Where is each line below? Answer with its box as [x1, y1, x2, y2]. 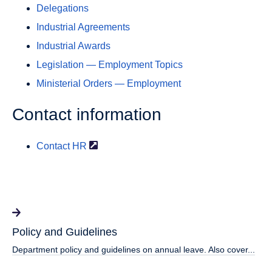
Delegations [36, 3, 89, 14]
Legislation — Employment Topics [36, 59, 183, 70]
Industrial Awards [36, 41, 110, 52]
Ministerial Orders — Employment [36, 78, 181, 89]
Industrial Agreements [36, 22, 130, 33]
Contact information [12, 105, 161, 124]
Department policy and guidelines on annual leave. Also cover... [12, 244, 255, 254]
